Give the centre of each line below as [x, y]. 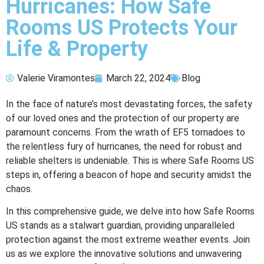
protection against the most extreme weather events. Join [128, 240]
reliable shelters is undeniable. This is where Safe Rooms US [130, 161]
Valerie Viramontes [56, 78]
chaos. [19, 189]
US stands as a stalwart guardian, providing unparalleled [120, 226]
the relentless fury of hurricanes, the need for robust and [124, 147]
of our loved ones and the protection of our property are [123, 118]
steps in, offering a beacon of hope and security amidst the [129, 175]
